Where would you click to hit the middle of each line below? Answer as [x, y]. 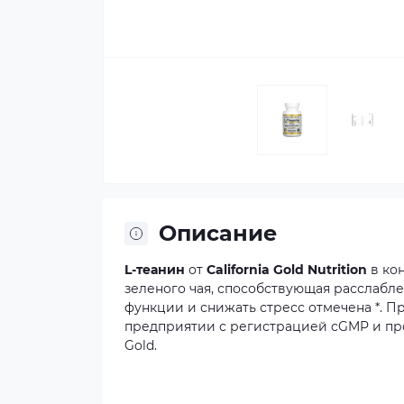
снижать [228, 308]
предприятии [170, 326]
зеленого [155, 289]
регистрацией [279, 326]
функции [154, 308]
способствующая [274, 289]
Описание [218, 233]
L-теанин [156, 270]
